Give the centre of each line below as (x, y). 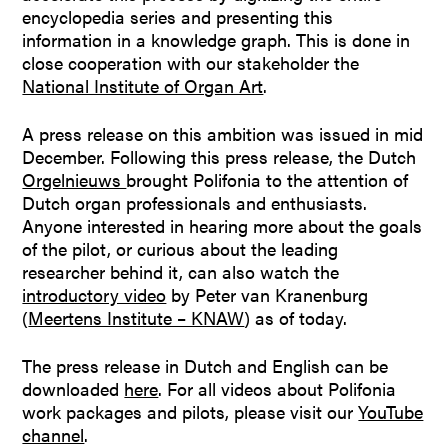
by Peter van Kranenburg (267, 294)
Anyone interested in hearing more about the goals (222, 225)
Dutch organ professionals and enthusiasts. (195, 202)
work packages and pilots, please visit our (190, 411)
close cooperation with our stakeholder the (191, 62)
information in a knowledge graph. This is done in (216, 39)
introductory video (94, 294)
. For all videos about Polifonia (277, 388)
